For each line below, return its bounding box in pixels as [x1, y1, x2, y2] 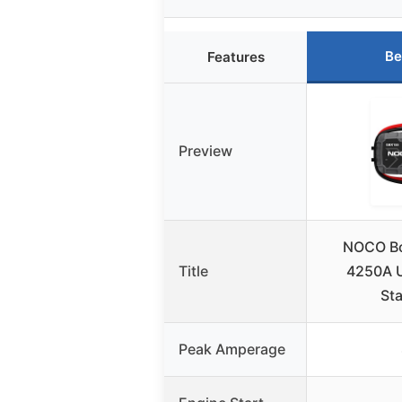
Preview [179, 142, 232, 161]
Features [206, 48, 265, 66]
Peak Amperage [179, 340, 285, 359]
